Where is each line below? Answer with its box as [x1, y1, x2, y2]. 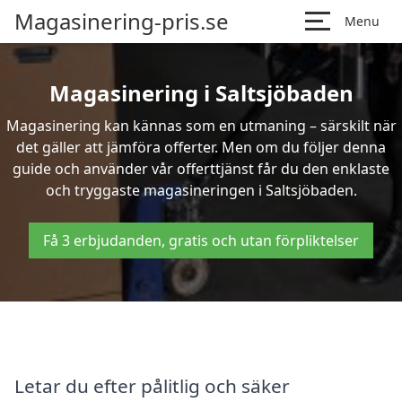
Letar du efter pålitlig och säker [14, 372, 290, 398]
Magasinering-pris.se [14, 6, 229, 36]
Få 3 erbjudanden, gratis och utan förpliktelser [43, 231, 359, 250]
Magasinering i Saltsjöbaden [48, 78, 354, 108]
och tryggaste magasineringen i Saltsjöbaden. [45, 180, 357, 200]
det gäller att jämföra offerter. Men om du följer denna [16, 137, 386, 157]
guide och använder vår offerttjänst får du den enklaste [13, 159, 389, 179]
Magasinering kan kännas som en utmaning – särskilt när [5, 116, 397, 135]
